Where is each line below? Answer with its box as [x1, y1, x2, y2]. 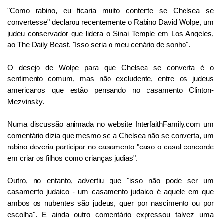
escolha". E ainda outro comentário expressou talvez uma [7, 210, 214, 219]
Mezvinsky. [7, 97, 44, 106]
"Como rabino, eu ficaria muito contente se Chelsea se [7, 6, 214, 15]
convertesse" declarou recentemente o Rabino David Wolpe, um [7, 17, 214, 26]
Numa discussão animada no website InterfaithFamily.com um [7, 119, 214, 128]
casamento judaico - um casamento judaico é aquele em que [7, 187, 214, 196]
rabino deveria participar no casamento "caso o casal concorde [7, 142, 214, 151]
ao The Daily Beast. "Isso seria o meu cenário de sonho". [7, 40, 190, 49]
